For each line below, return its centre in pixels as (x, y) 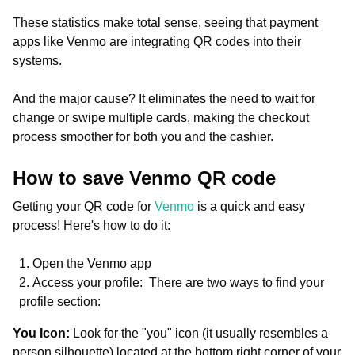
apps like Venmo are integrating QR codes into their (157, 42)
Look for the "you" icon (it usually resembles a (200, 333)
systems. (37, 61)
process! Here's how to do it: (92, 225)
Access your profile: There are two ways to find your (178, 282)
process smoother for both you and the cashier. (143, 137)
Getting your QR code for (84, 206)
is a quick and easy (250, 206)
